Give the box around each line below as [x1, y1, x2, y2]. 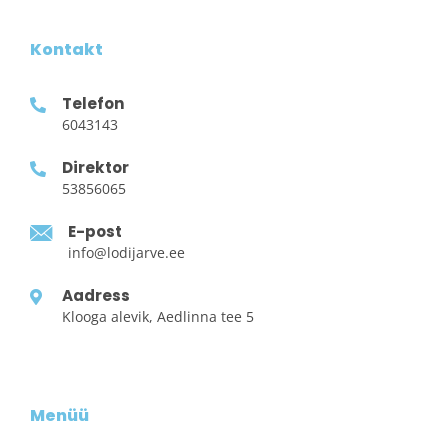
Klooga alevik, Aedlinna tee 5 [62, 306, 254, 326]
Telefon [62, 92, 125, 114]
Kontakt [30, 37, 103, 61]
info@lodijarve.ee [68, 242, 185, 262]
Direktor [62, 156, 129, 178]
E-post [68, 220, 122, 242]
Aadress [62, 284, 130, 306]
